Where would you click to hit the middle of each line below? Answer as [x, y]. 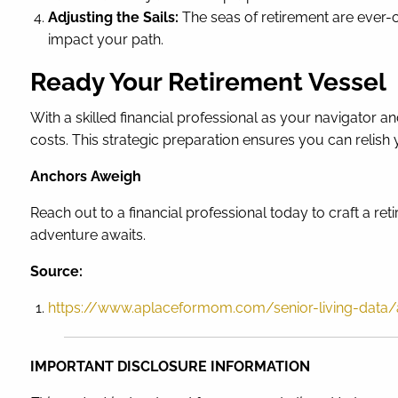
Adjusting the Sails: [114, 18]
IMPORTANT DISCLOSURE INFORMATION [172, 367]
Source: [57, 272]
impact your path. [106, 40]
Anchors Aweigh [86, 177]
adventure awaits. [88, 235]
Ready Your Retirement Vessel [209, 83]
